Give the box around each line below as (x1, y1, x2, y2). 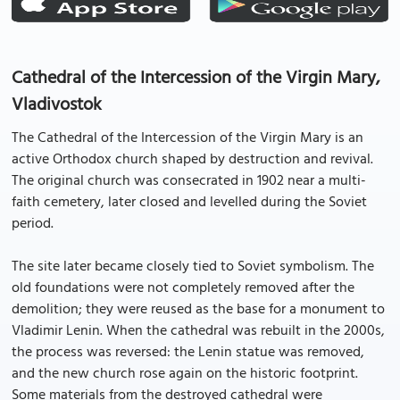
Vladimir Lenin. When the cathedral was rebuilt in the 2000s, (12, 320, 385, 343)
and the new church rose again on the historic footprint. (12, 362, 358, 386)
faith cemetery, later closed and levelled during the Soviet (12, 191, 367, 214)
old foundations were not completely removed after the (12, 277, 354, 300)
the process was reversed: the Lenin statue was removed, (12, 341, 364, 364)
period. (12, 212, 54, 236)
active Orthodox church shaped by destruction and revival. (12, 148, 373, 171)
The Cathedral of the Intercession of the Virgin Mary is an (12, 127, 363, 150)
